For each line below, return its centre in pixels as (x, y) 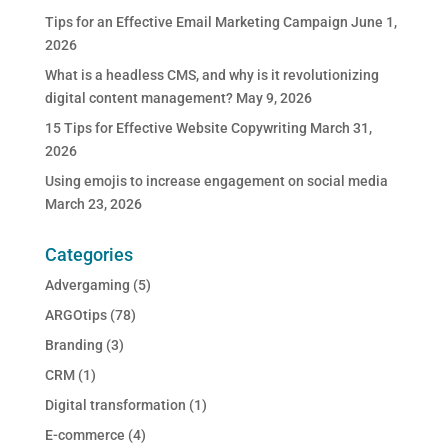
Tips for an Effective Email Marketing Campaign (196, 21)
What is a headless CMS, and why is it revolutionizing (211, 74)
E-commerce (84, 434)
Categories (88, 254)
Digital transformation (115, 404)
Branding (73, 344)
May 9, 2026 (273, 97)
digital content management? (138, 97)
